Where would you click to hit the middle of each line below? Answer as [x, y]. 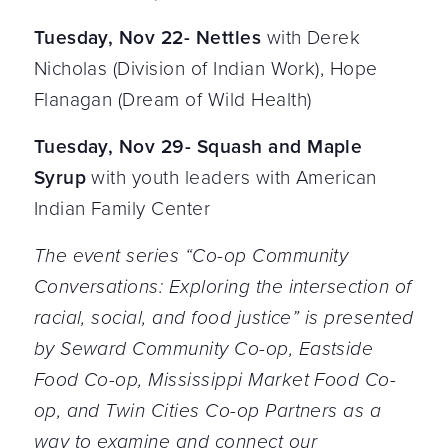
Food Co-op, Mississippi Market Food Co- [215, 379]
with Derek [311, 37]
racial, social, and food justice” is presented [223, 317]
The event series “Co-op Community [191, 255]
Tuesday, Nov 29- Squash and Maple [198, 146]
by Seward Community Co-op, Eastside [203, 348]
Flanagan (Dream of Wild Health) [172, 99]
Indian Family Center [122, 208]
